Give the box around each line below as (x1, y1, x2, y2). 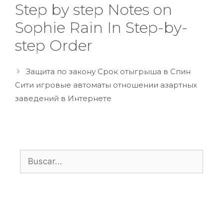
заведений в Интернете (15, 93, 111, 103)
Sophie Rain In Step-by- (15, 18, 188, 37)
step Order (15, 36, 93, 55)
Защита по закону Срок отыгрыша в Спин (26, 66, 191, 76)
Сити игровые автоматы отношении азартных (15, 80, 197, 90)
